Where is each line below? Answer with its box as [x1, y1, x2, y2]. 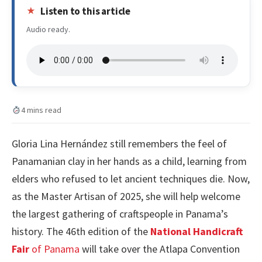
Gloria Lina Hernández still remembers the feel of [12, 136, 227, 150]
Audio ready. [26, 24, 70, 35]
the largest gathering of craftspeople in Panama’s [12, 206, 228, 220]
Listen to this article [40, 5, 131, 18]
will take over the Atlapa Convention [80, 242, 240, 256]
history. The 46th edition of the [12, 224, 150, 238]
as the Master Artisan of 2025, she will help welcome [12, 189, 240, 203]
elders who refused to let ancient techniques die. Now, [12, 171, 250, 185]
